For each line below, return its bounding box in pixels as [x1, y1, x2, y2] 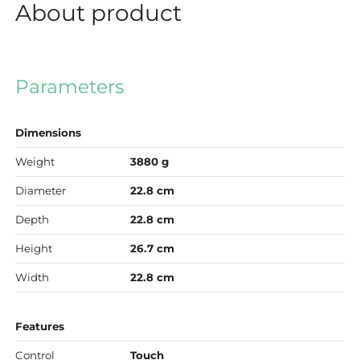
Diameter [14, 184, 66, 198]
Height [14, 242, 52, 256]
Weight [14, 155, 55, 169]
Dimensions [14, 126, 81, 140]
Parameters [14, 75, 124, 99]
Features [14, 320, 64, 333]
